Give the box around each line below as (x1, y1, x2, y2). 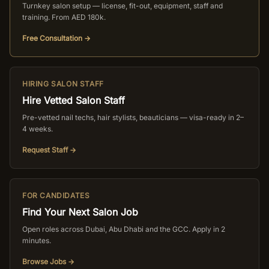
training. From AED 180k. (22, 13, 106, 22)
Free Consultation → (22, 34, 91, 43)
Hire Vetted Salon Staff (22, 94, 125, 106)
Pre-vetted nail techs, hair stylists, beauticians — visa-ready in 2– (22, 113, 244, 122)
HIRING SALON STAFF (22, 79, 104, 88)
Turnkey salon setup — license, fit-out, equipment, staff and (22, 1, 223, 10)
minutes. (22, 236, 51, 245)
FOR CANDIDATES (22, 191, 90, 200)
